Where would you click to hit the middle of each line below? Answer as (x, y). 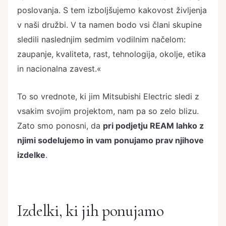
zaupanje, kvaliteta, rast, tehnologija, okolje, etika (111, 54)
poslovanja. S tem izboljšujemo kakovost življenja (112, 10)
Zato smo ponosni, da (60, 126)
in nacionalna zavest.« (59, 69)
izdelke (31, 155)
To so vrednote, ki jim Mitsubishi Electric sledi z (108, 97)
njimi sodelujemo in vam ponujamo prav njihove (110, 140)
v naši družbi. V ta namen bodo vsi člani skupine (109, 25)
